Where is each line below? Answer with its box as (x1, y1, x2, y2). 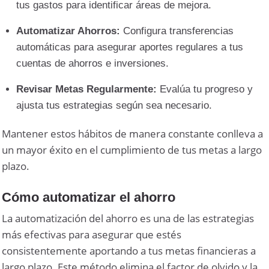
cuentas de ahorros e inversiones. (16, 57, 169, 69)
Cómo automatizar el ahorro (2, 189, 176, 205)
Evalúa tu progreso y (157, 83, 253, 95)
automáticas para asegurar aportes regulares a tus (16, 41, 244, 53)
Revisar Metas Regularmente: (16, 83, 157, 95)
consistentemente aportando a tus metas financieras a (2, 243, 256, 258)
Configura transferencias (120, 25, 234, 37)
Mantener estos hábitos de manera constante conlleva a (2, 126, 264, 141)
